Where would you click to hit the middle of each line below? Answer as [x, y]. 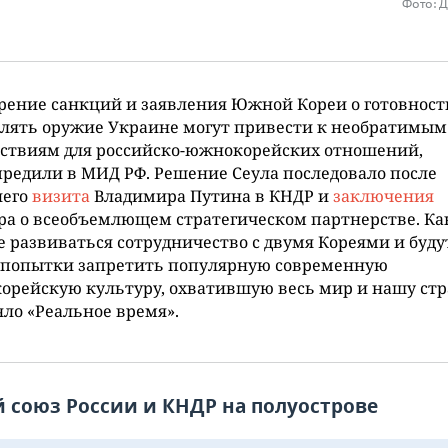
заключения [383, 196]
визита [61, 196]
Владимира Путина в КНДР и [211, 196]
